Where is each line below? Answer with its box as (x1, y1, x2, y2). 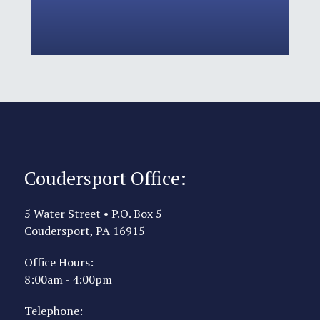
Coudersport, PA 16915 (24, 223, 145, 239)
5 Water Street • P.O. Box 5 (24, 206, 162, 222)
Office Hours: (24, 254, 94, 271)
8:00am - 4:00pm (24, 271, 112, 288)
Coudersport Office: (24, 166, 186, 191)
